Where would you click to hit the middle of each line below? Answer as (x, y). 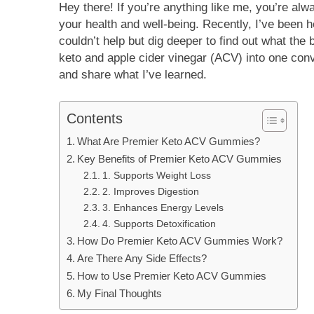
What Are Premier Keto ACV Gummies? (169, 142)
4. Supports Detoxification (159, 224)
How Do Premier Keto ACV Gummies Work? (180, 241)
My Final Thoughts (120, 294)
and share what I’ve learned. (133, 74)
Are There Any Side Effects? (142, 259)
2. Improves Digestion (150, 192)
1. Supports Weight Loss (156, 176)
